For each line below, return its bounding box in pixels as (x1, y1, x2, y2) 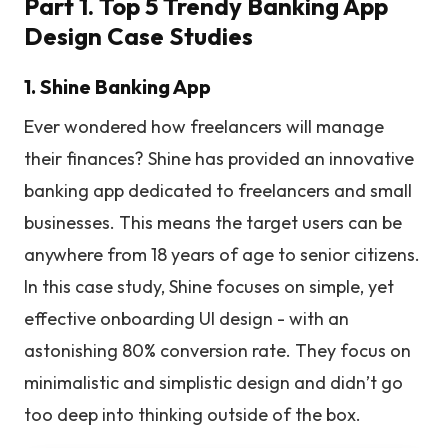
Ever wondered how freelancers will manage (24, 115, 384, 139)
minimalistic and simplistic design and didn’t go (24, 371, 403, 395)
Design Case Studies (24, 21, 253, 52)
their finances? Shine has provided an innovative (24, 147, 414, 171)
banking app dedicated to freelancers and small (24, 179, 412, 203)
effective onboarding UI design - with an (24, 307, 349, 331)
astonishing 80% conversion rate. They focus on (24, 339, 411, 363)
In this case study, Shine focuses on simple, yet (24, 275, 394, 299)
